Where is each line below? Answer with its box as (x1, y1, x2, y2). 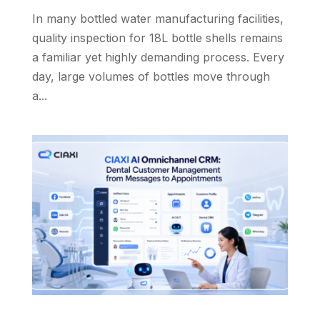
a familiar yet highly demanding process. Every (31, 49, 284, 64)
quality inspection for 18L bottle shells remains (31, 30, 283, 45)
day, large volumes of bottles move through (31, 69, 270, 84)
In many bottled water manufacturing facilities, (31, 11, 284, 26)
